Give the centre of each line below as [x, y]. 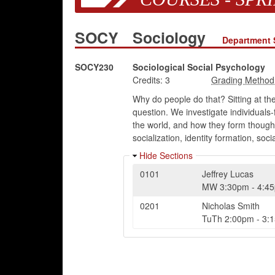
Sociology [171, 37]
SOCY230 [94, 67]
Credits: [147, 80]
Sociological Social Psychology [199, 67]
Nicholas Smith [231, 206]
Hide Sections [166, 155]
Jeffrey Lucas [228, 174]
